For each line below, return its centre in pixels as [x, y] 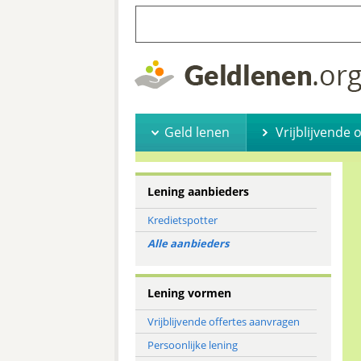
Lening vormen [189, 293]
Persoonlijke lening [192, 345]
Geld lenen [197, 132]
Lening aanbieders [198, 191]
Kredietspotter [182, 220]
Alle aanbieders [188, 243]
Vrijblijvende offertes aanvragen [223, 322]
